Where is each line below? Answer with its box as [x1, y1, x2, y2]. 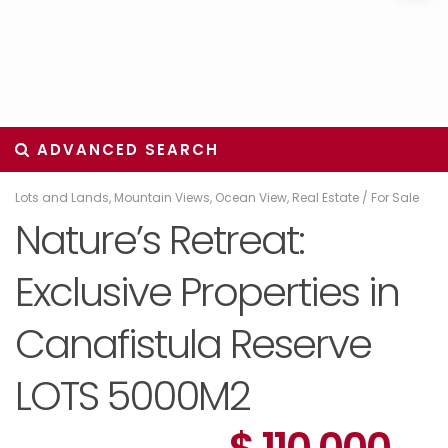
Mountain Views [114, 189, 210, 206]
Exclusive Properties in [15, 264, 399, 320]
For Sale [371, 189, 419, 206]
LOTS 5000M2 [15, 368, 250, 424]
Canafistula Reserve [15, 316, 371, 372]
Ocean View [215, 189, 287, 206]
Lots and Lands [15, 189, 109, 206]
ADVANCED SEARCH [31, 139, 219, 160]
